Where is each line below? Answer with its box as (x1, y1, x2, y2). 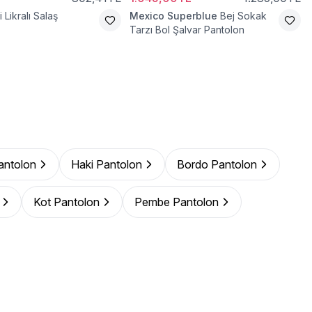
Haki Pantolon (71, 157, 142, 171)
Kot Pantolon (33, 195, 100, 209)
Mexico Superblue (130, 10, 217, 22)
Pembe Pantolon (134, 195, 219, 209)
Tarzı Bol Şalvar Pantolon (130, 24, 244, 36)
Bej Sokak (220, 10, 267, 22)
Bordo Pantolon (177, 157, 257, 171)
